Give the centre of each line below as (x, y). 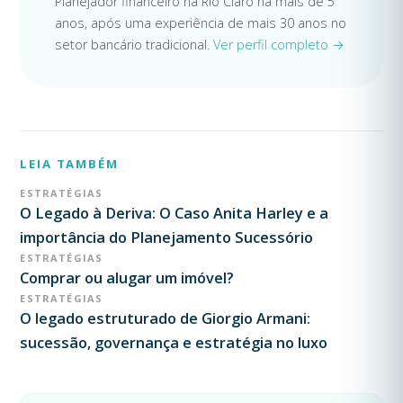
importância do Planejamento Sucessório (167, 238)
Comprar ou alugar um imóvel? (127, 278)
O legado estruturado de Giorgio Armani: (166, 319)
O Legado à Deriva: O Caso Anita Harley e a (175, 214)
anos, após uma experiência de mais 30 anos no (200, 23)
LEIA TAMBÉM (69, 164)
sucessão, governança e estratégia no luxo (174, 343)
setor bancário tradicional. (134, 45)
